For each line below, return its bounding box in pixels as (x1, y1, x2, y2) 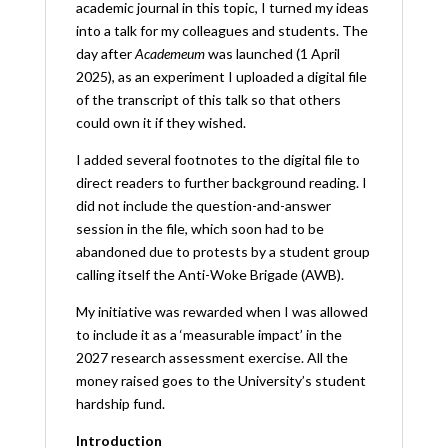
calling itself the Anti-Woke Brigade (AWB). (75, 265, 344, 283)
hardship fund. (75, 394, 165, 412)
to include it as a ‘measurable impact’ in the (75, 325, 342, 343)
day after (75, 44, 135, 62)
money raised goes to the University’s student (75, 371, 366, 389)
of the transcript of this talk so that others (75, 90, 341, 108)
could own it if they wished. (75, 113, 246, 131)
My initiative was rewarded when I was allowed (75, 302, 368, 320)
